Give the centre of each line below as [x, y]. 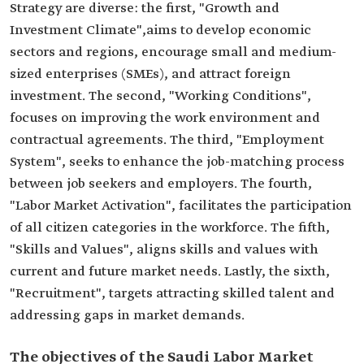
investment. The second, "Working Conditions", [160, 96]
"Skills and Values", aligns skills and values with [164, 250]
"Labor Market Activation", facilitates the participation [181, 206]
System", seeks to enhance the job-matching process [177, 162]
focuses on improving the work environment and [165, 118]
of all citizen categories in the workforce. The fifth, [170, 228]
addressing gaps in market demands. [127, 316]
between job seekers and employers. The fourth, [161, 184]
